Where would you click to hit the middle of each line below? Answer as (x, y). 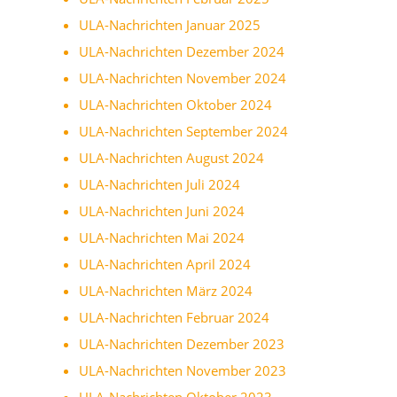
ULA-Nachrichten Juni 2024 (162, 210)
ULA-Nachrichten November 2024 (183, 78)
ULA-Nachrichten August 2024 (171, 157)
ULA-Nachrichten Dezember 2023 (182, 343)
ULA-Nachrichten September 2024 (183, 131)
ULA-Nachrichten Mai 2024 (162, 237)
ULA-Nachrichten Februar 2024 (174, 317)
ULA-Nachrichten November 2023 (183, 370)
